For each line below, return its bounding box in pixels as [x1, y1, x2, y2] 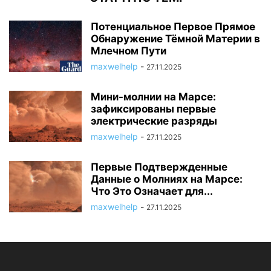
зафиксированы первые [91, 103, 216, 116]
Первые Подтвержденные [91, 161, 227, 174]
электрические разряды [91, 115, 217, 128]
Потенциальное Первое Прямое [91, 21, 255, 33]
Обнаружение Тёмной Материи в [91, 33, 260, 45]
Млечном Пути [91, 45, 166, 57]
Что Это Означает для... [91, 185, 213, 198]
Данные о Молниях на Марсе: [91, 173, 243, 186]
